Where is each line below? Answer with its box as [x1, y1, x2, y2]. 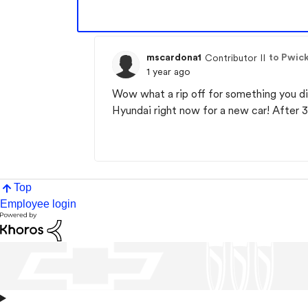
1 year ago [146, 66, 190, 77]
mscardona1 [146, 52, 201, 63]
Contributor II [205, 52, 265, 63]
